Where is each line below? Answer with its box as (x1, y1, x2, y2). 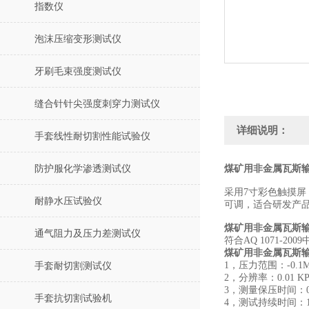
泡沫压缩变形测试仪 (34, 34, 121, 44)
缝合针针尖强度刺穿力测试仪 (34, 99, 160, 109)
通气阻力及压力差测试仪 (34, 228, 141, 239)
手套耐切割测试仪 (34, 261, 112, 271)
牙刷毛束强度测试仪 (34, 66, 121, 77)
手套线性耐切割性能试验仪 (34, 131, 150, 141)
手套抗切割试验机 (34, 293, 112, 303)
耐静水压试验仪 (34, 196, 102, 206)
